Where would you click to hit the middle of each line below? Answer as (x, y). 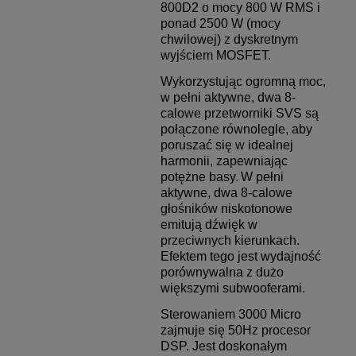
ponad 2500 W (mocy (220, 24)
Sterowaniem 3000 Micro (230, 315)
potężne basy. (199, 177)
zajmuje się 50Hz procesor (235, 331)
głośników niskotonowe (226, 209)
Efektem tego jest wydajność (240, 257)
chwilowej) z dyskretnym (229, 40)
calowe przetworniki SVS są (239, 114)
